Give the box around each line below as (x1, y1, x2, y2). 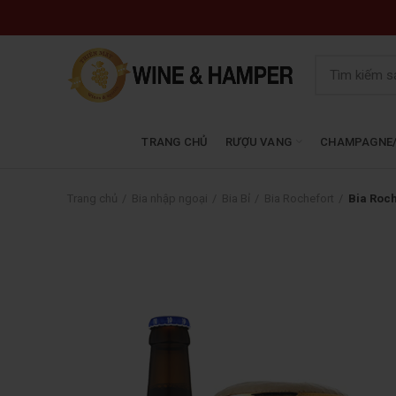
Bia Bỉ (222, 192, 250, 205)
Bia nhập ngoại (132, 192, 208, 205)
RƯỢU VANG (225, 134, 292, 148)
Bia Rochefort (264, 192, 334, 205)
